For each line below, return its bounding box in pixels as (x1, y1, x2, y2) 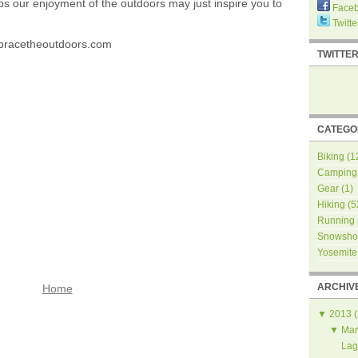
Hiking (317, 199, 345, 210)
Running (317, 215, 355, 226)
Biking (317, 151, 344, 162)
